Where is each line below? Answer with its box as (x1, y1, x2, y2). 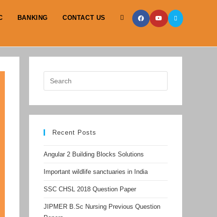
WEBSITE (120, 50, 150, 58)
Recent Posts (52, 129, 96, 136)
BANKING (17, 14, 48, 21)
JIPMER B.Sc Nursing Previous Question (44, 203, 160, 210)
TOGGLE (120, 14, 149, 22)
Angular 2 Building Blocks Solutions (44, 151, 144, 158)
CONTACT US (62, 14, 106, 21)
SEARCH (120, 86, 148, 93)
